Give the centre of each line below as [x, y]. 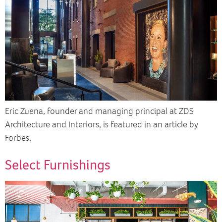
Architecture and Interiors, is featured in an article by [102, 125]
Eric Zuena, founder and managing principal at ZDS [99, 111]
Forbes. [18, 138]
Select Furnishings [58, 165]
